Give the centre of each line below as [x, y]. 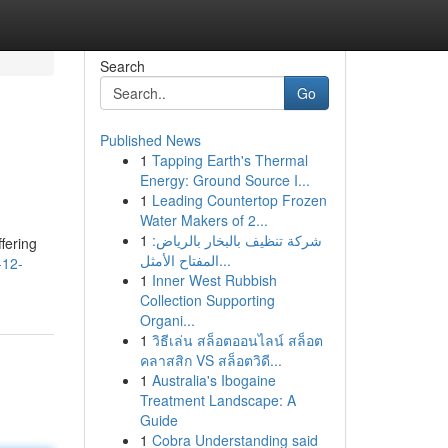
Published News [150, 140]
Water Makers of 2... [203, 220]
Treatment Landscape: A [217, 400]
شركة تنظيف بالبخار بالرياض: [236, 240]
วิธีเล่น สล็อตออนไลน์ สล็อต [237, 340]
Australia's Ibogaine [213, 380]
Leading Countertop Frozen [239, 200]
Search [122, 66]
